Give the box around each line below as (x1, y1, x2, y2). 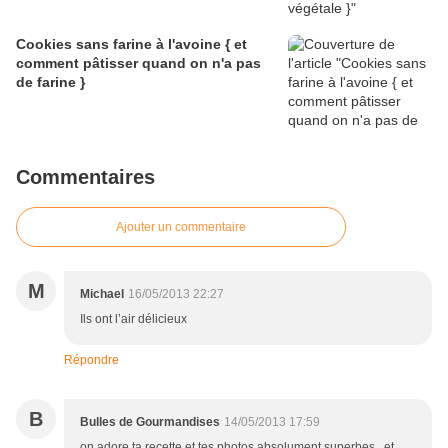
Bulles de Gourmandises (80, 415, 220, 430)
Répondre (64, 353, 119, 368)
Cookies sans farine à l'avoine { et (16, 36, 247, 53)
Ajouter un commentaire (116, 220, 246, 235)
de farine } (16, 74, 85, 91)
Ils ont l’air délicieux (80, 312, 187, 327)
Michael (80, 287, 124, 302)
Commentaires (16, 166, 155, 189)
